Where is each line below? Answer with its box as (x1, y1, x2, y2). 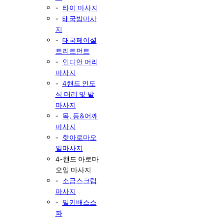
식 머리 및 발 (55, 89, 94, 99)
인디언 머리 (62, 56, 98, 66)
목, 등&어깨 (62, 110, 98, 120)
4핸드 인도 (62, 78, 96, 88)
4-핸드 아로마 (55, 154, 99, 164)
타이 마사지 (62, 2, 98, 12)
